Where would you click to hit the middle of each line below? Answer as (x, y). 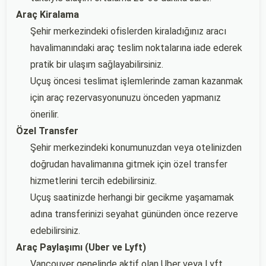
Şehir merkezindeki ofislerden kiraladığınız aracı (128, 31)
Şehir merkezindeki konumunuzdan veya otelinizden (136, 148)
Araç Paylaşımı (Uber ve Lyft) (81, 247)
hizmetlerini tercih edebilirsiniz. (94, 181)
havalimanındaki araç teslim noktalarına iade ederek (136, 48)
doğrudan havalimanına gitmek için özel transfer (129, 164)
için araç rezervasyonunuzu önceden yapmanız (126, 98)
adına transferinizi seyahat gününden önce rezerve (134, 214)
